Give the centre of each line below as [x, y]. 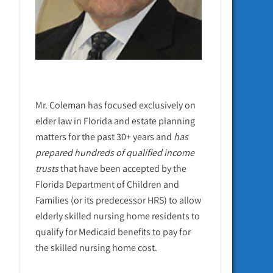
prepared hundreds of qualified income [115, 153]
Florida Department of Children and [108, 185]
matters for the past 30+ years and [105, 137]
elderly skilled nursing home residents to [118, 216]
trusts [47, 169]
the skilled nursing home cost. [97, 248]
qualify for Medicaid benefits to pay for [113, 232]
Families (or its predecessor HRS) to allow [119, 200]
